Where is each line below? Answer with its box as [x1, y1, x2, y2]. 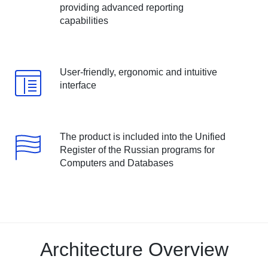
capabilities [59, 16, 108, 26]
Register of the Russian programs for [59, 145, 215, 155]
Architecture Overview [39, 239, 229, 260]
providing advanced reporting [59, 2, 184, 13]
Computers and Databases [59, 158, 173, 168]
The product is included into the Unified [59, 132, 226, 142]
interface [59, 80, 96, 90]
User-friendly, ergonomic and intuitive [59, 67, 217, 77]
